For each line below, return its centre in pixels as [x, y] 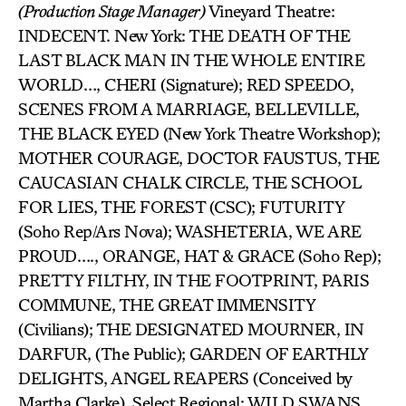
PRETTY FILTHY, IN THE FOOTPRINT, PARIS [193, 280]
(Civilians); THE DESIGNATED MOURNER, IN [191, 329]
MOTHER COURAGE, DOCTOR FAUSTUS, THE [199, 158]
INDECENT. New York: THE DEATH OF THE [184, 35]
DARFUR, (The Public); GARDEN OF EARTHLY [193, 353]
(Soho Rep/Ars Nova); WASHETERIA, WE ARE [190, 231]
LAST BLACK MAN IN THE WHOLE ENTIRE [191, 60]
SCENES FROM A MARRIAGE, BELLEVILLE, [189, 109]
